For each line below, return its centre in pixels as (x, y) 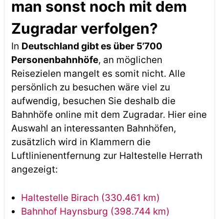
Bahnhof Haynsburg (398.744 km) (95, 211)
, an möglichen (130, 60)
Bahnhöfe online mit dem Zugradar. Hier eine (109, 115)
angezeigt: (34, 169)
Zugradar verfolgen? (84, 28)
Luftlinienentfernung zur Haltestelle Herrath (107, 156)
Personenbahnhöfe (55, 60)
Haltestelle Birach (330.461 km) (90, 198)
